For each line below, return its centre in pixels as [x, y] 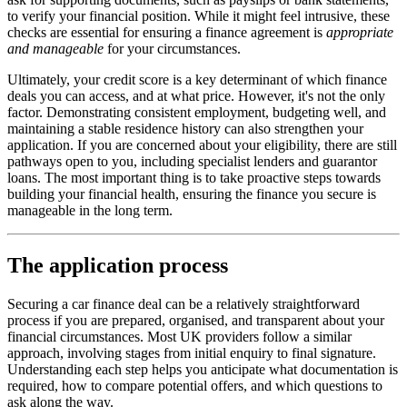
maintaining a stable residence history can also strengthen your [185, 129]
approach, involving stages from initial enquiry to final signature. [192, 353]
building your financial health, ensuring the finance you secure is [192, 194]
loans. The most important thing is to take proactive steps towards [194, 178]
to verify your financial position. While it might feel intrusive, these [199, 16]
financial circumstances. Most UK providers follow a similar [179, 337]
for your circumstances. [172, 49]
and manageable [55, 49]
